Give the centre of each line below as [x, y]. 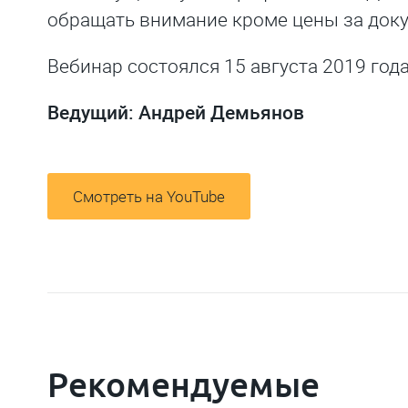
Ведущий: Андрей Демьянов [176, 113]
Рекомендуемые [184, 385]
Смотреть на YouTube [149, 196]
